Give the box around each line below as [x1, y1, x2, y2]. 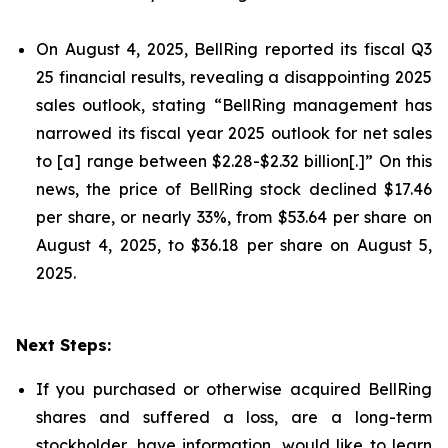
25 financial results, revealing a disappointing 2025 [36, 67, 432, 87]
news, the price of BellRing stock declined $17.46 [36, 179, 432, 199]
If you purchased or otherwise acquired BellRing [36, 379, 432, 399]
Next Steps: [16, 335, 111, 355]
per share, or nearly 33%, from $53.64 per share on [36, 207, 432, 227]
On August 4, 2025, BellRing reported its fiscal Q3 [36, 39, 432, 59]
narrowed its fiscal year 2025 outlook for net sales [36, 123, 432, 143]
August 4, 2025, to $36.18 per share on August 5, [36, 235, 432, 255]
